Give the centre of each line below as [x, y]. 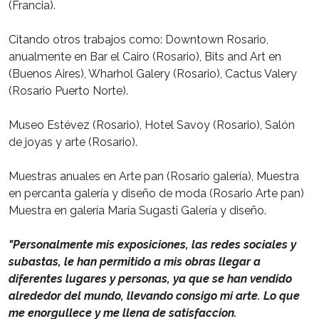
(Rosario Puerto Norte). [68, 90]
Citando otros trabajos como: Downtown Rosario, [138, 39]
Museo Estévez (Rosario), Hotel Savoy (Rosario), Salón [152, 125]
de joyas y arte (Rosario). [73, 142]
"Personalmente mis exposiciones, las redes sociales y [152, 244]
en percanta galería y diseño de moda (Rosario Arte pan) [156, 193]
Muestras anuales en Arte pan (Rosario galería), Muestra [154, 176]
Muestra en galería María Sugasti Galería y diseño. [137, 210]
